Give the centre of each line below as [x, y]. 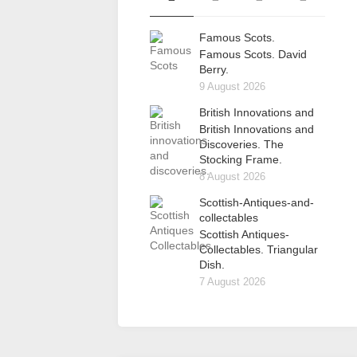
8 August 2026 [232, 177]
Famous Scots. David [253, 54]
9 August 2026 [232, 86]
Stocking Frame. [241, 159]
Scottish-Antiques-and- [257, 202]
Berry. [214, 69]
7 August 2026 [232, 282]
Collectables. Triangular [259, 249]
